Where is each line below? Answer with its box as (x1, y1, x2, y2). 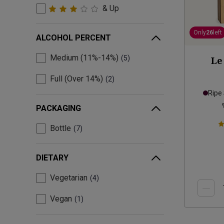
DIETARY (36, 153, 68, 163)
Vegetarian (50, 173, 87, 183)
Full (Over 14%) (50, 74, 103, 84)
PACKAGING (36, 103, 81, 113)
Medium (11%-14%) (50, 53, 118, 63)
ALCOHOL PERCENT (36, 33, 111, 43)
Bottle (50, 123, 71, 133)
